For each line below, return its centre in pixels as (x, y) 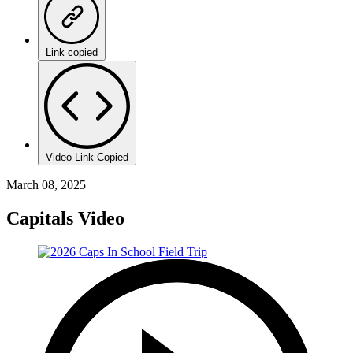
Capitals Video (65, 218)
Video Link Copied (87, 157)
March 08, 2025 (46, 184)
